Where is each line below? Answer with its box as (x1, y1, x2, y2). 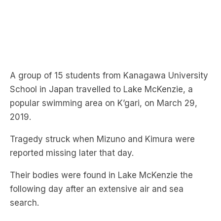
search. (10, 197, 39, 208)
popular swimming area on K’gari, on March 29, (10, 98, 197, 108)
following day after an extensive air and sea (10, 184, 184, 194)
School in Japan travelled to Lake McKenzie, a (10, 84, 193, 94)
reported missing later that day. (10, 147, 136, 158)
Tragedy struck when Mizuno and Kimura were (10, 134, 195, 144)
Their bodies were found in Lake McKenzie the (10, 170, 193, 180)
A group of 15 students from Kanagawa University (10, 70, 208, 80)
